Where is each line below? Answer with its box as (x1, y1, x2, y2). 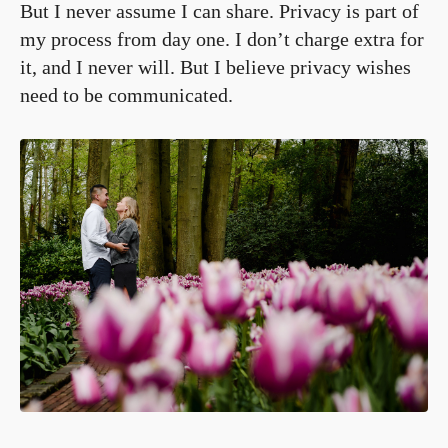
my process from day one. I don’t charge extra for (20, 28, 424, 51)
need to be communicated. (20, 84, 233, 107)
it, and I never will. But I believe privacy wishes (20, 56, 411, 79)
